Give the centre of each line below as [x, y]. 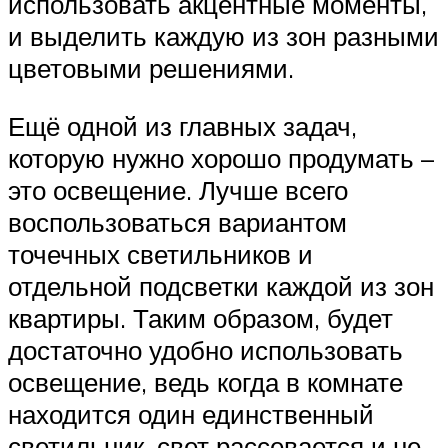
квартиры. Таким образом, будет [200, 318]
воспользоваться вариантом [177, 222]
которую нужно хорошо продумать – [221, 158]
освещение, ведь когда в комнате [205, 382]
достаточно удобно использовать [205, 350]
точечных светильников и [160, 254]
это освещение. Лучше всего [178, 190]
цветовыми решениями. [151, 68]
